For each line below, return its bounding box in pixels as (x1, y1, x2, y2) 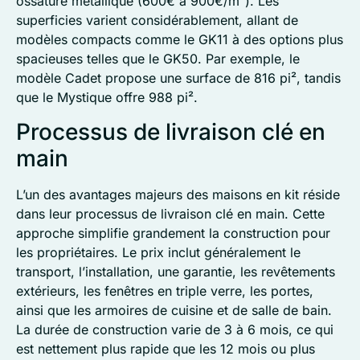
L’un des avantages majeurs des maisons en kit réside (16, 186, 340, 202)
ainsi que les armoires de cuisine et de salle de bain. (16, 301, 332, 318)
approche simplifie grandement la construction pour (16, 224, 330, 241)
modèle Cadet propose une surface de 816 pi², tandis (16, 70, 341, 87)
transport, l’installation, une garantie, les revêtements (16, 263, 335, 280)
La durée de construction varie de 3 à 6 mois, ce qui (16, 321, 333, 337)
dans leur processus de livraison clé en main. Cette (16, 205, 325, 222)
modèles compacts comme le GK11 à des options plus (16, 31, 343, 48)
